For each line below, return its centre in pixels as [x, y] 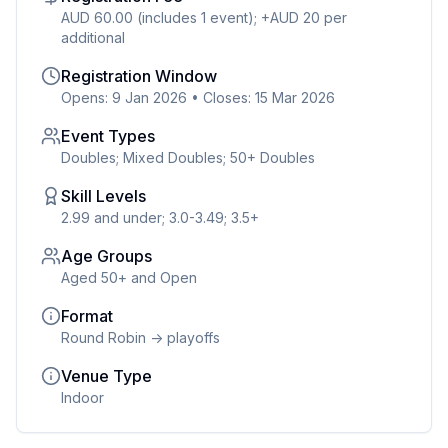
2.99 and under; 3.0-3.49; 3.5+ [160, 217]
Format [87, 316]
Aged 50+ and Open [129, 277]
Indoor [82, 397]
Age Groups [106, 256]
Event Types [108, 136]
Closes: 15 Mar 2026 [269, 97]
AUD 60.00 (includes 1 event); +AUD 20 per [203, 17]
